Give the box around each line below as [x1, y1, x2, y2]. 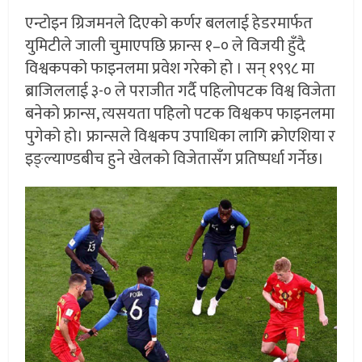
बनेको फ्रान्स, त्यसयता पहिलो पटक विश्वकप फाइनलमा [25, 99, 335, 128]
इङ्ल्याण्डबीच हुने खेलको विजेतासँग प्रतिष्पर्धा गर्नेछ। [25, 145, 325, 173]
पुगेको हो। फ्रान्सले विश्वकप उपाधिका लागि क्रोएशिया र [25, 122, 336, 150]
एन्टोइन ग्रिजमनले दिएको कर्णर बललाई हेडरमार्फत [25, 9, 314, 37]
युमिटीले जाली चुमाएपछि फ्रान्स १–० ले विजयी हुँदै [25, 32, 306, 60]
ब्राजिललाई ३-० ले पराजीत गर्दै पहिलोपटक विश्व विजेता [25, 77, 336, 105]
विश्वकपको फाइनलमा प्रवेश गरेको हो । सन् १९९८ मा [25, 54, 315, 82]
